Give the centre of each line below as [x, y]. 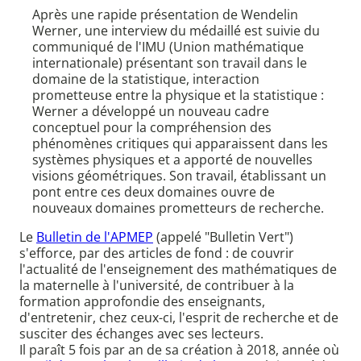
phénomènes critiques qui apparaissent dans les [180, 144]
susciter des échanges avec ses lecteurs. [141, 334]
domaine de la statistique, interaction [146, 79]
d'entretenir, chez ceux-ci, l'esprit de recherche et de [179, 318]
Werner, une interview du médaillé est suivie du [176, 31]
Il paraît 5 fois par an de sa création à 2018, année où [179, 350]
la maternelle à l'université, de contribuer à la [157, 286]
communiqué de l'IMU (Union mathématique [168, 47]
